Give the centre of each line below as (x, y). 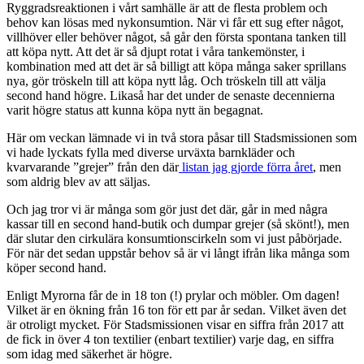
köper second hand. (56, 267)
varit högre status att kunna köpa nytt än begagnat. (135, 110)
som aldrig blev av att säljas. (78, 181)
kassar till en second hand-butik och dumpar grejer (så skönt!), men (178, 223)
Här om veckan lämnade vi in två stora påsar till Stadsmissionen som (182, 137)
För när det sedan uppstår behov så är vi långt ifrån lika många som (178, 253)
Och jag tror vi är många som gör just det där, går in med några (167, 209)
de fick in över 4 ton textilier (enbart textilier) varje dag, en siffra (170, 339)
